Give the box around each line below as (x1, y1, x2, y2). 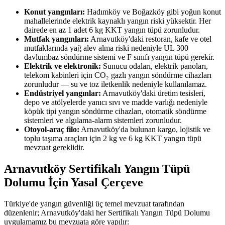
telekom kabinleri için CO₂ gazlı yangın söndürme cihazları (24, 71, 211, 80)
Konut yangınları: (24, 8, 85, 17)
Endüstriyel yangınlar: (24, 89, 101, 98)
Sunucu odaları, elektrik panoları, (101, 62, 208, 71)
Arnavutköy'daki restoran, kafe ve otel (89, 35, 211, 44)
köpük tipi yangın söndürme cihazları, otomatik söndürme (24, 107, 206, 116)
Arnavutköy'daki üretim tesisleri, (101, 89, 205, 98)
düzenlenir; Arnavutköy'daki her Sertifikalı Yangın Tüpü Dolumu (4, 208, 210, 217)
